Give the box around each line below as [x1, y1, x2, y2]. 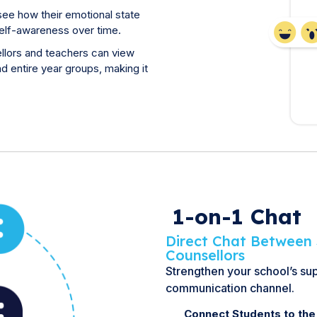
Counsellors [166, 246, 245, 265]
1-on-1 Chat [173, 203, 301, 231]
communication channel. [166, 281, 294, 296]
